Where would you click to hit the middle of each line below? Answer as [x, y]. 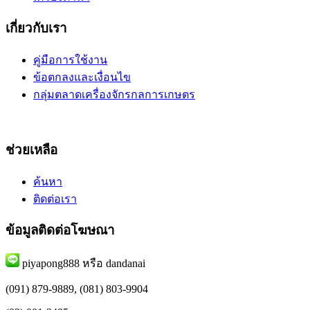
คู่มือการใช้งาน [70, 60]
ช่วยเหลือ [31, 149]
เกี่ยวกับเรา [36, 28]
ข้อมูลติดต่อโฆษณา [60, 230]
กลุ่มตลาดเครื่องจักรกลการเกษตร [114, 95]
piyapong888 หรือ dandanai [82, 264]
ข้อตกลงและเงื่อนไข [82, 77]
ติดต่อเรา [55, 199]
